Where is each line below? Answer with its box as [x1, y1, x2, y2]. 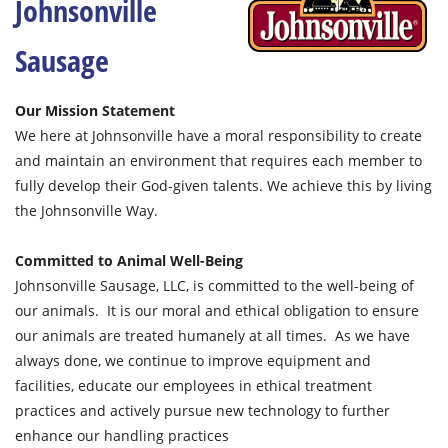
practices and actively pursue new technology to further [15, 401, 390, 420]
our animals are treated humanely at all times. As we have [15, 326, 410, 345]
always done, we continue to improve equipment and [15, 351, 371, 370]
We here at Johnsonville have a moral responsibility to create [15, 126, 422, 145]
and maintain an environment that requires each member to [15, 151, 422, 170]
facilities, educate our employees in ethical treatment [15, 376, 372, 395]
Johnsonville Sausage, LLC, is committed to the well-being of [15, 276, 414, 295]
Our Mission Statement [15, 101, 175, 120]
